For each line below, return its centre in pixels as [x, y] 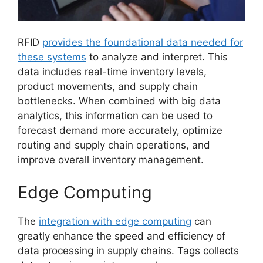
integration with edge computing [115, 221]
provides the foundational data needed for [143, 43]
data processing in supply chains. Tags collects [128, 250]
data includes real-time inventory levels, [112, 72]
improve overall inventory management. [111, 160]
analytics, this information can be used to [115, 116]
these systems [52, 57]
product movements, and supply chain [108, 87]
